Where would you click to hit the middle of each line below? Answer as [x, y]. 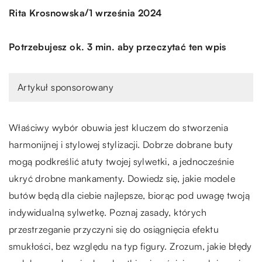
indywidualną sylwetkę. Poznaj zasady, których [108, 212]
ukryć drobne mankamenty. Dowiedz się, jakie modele [122, 178]
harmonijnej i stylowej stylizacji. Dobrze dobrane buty [121, 144]
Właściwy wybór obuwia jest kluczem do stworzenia [119, 127]
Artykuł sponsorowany [65, 87]
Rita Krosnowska [47, 13]
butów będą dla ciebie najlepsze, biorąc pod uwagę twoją [129, 195]
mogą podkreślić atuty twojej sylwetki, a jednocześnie [122, 161]
